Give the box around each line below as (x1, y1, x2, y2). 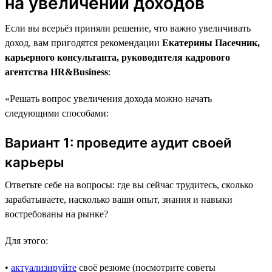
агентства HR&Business (5, 66, 108, 77)
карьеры (5, 154, 64, 170)
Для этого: (5, 235, 48, 246)
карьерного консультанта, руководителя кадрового (5, 52, 230, 63)
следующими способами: (5, 107, 109, 118)
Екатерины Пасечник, (162, 37, 260, 48)
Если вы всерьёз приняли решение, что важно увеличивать (5, 22, 251, 33)
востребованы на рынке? (5, 208, 108, 219)
